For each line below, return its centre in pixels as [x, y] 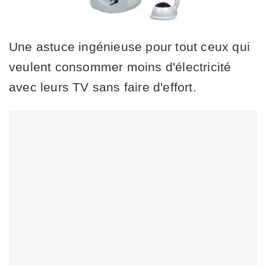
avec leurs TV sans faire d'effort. [103, 87]
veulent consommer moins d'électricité [120, 66]
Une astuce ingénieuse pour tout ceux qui [130, 46]
